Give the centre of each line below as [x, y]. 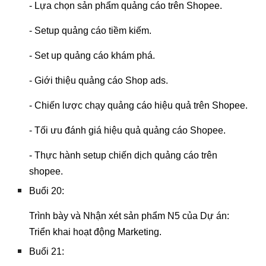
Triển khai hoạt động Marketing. [96, 232]
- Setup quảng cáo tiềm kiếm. [91, 31]
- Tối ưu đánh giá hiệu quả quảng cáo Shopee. [128, 130]
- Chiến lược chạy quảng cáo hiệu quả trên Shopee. [139, 105]
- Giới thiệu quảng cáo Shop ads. [99, 80]
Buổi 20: [48, 191]
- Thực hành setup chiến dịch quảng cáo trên [123, 155]
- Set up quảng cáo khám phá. [92, 56]
